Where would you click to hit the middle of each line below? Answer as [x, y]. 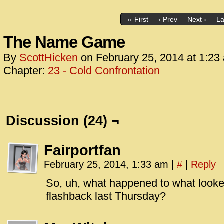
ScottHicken [49, 58]
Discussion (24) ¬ [63, 121]
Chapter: [26, 71]
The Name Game [64, 42]
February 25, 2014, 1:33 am [108, 164]
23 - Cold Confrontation [104, 71]
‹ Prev [168, 20]
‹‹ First [138, 20]
